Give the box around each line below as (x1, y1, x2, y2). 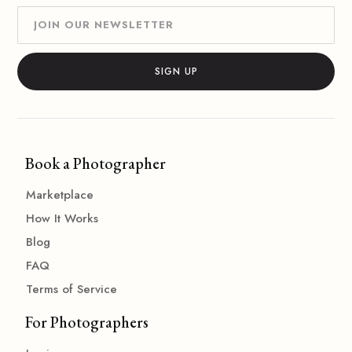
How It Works (26, 209, 99, 227)
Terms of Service (26, 280, 118, 298)
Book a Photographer (25, 152, 167, 174)
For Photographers (25, 311, 149, 332)
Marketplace (26, 185, 94, 203)
